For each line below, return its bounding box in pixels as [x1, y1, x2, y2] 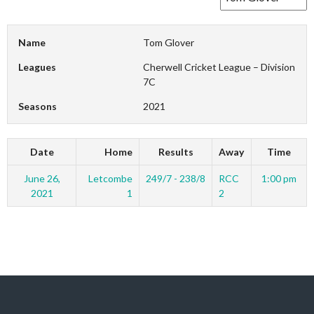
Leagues [18, 61, 56, 73]
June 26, [23, 172, 60, 184]
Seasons [18, 100, 57, 112]
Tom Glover [143, 36, 195, 48]
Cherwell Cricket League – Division [143, 61, 296, 73]
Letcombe [88, 172, 133, 184]
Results [158, 146, 193, 158]
